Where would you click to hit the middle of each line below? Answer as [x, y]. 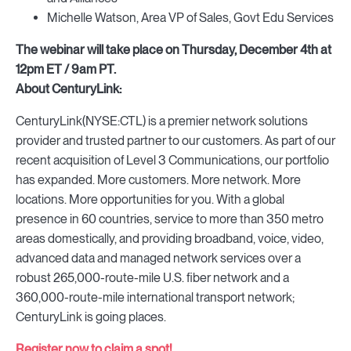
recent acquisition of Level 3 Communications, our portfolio [172, 160]
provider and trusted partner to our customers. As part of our [175, 141]
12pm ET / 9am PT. [66, 69]
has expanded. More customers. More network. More [158, 180]
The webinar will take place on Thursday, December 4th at [174, 50]
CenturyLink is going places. [91, 317]
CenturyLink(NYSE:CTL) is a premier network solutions [162, 121]
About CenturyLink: [69, 89]
